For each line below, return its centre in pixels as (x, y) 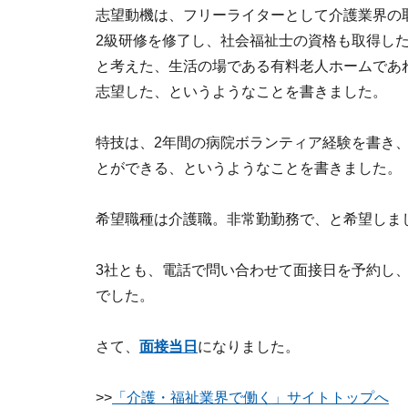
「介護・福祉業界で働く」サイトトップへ (250, 398)
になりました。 (249, 347)
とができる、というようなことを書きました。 (249, 168)
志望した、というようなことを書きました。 (241, 92)
